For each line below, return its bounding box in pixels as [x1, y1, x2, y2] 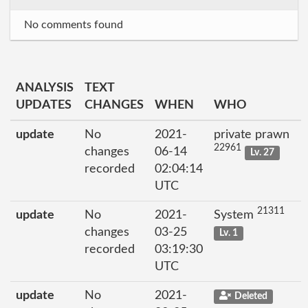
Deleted [234, 291, 267, 301]
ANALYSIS [16, 81, 74, 94]
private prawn [214, 128, 289, 141]
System [214, 208, 257, 221]
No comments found [24, 19, 123, 30]
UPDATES [16, 98, 71, 111]
